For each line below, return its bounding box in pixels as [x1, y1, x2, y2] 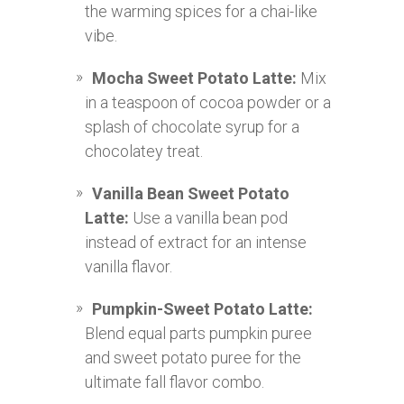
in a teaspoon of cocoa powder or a [85, 93, 331, 113]
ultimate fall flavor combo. [85, 372, 264, 392]
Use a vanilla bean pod [129, 208, 288, 228]
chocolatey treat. [85, 142, 203, 161]
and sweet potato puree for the [85, 348, 301, 368]
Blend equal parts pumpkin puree [85, 324, 312, 344]
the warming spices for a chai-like [85, 2, 317, 22]
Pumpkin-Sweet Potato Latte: [92, 299, 313, 319]
